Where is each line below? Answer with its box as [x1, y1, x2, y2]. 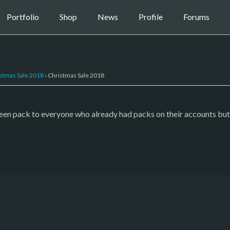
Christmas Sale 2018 [48, 71, 104, 79]
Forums [183, 12, 209, 22]
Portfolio [6, 12, 39, 22]
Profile [138, 12, 163, 22]
